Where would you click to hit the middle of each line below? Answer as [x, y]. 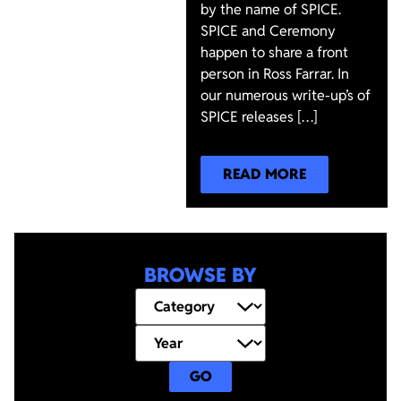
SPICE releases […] [260, 117]
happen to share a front [275, 52]
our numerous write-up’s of [286, 95]
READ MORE [265, 175]
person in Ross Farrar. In [275, 74]
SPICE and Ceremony [269, 31]
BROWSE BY [200, 275]
